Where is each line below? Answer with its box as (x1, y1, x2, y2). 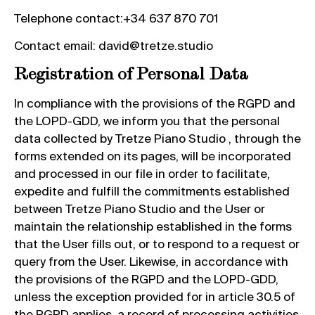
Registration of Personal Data (14, 63, 248, 84)
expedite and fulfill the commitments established (14, 184, 290, 198)
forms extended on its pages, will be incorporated (14, 149, 291, 163)
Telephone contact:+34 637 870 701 (14, 11, 218, 25)
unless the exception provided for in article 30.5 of (14, 290, 295, 304)
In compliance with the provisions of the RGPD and (14, 96, 295, 110)
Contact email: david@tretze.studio (14, 38, 213, 52)
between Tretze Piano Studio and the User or (14, 202, 265, 216)
